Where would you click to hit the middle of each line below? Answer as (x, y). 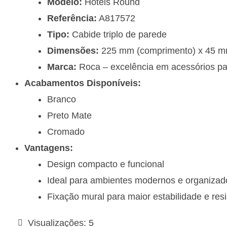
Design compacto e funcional (106, 164)
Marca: (62, 67)
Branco (62, 100)
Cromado (66, 132)
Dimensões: (73, 51)
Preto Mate (69, 116)
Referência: (72, 18)
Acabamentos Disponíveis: (83, 83)
